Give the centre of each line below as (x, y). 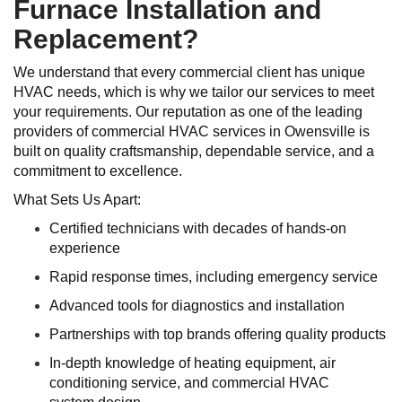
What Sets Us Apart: (77, 200)
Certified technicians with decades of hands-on (198, 228)
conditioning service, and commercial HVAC (189, 383)
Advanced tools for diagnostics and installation (197, 306)
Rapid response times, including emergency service (214, 277)
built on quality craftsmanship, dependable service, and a (194, 151)
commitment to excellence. (98, 171)
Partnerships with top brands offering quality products (218, 334)
